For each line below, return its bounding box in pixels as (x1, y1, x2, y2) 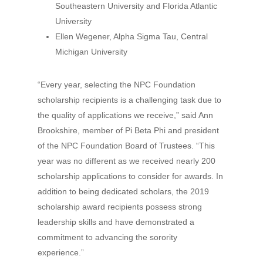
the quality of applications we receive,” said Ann (38, 110, 213, 120)
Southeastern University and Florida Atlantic (55, 1, 217, 11)
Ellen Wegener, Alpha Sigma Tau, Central (55, 32, 208, 41)
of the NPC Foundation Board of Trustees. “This (38, 141, 215, 150)
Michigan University (55, 47, 127, 56)
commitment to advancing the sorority (38, 232, 177, 242)
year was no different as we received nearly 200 (38, 156, 215, 166)
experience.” (38, 248, 84, 257)
